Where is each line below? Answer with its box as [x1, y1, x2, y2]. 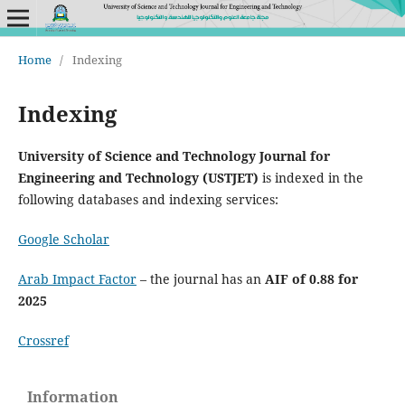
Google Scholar [17, 230, 109, 248]
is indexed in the [261, 168, 363, 186]
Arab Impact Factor [17, 269, 137, 287]
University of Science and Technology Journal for [17, 146, 330, 165]
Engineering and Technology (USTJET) [17, 168, 262, 186]
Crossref [17, 332, 69, 349]
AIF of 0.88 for [264, 269, 358, 287]
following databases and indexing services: [17, 190, 278, 208]
